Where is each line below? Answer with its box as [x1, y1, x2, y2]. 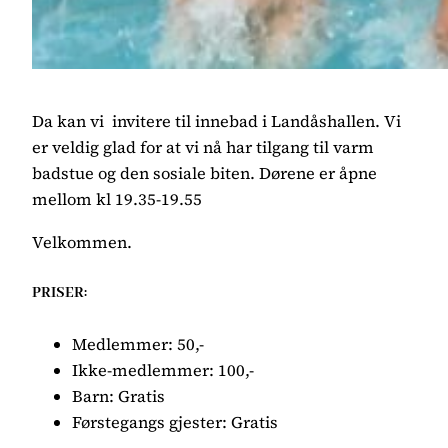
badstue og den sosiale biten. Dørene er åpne [32, 162, 377, 185]
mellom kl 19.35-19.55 [32, 188, 202, 211]
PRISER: [32, 282, 87, 303]
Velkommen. [32, 230, 132, 253]
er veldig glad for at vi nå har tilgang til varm [32, 136, 374, 159]
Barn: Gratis [72, 385, 165, 408]
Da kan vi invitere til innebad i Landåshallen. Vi [32, 110, 401, 133]
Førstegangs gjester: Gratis [72, 411, 278, 434]
